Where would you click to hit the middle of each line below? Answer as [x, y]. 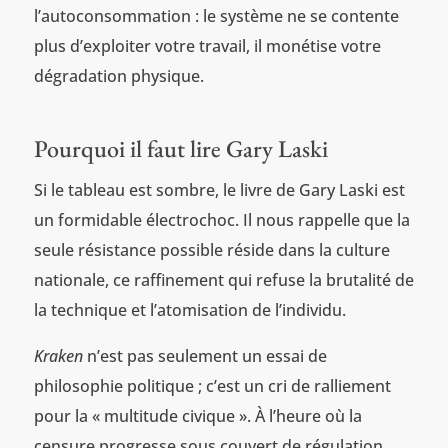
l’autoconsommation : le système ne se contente [216, 16]
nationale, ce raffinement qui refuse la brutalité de [223, 280]
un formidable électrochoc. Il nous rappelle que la [221, 220]
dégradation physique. [118, 76]
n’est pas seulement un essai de [204, 356]
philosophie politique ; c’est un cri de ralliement [212, 386]
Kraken [58, 356]
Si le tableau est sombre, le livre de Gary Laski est [219, 190]
